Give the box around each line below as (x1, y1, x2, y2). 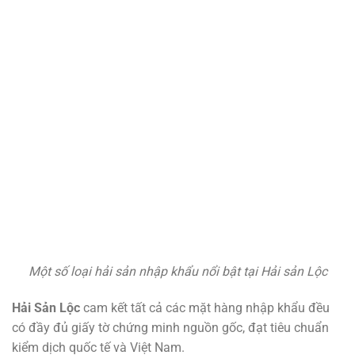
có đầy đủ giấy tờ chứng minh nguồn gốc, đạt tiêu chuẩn (12, 319, 329, 335)
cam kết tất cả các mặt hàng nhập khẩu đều (80, 300, 330, 315)
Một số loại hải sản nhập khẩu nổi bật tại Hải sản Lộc (28, 264, 327, 280)
